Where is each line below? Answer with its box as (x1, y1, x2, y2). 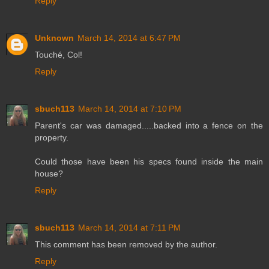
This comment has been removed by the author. (35, 239, 217, 249)
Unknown (35, 32, 74, 43)
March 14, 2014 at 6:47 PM (77, 32, 181, 43)
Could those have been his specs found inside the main (35, 156, 263, 166)
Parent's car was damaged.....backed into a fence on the (35, 120, 263, 130)
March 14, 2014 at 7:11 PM (78, 222, 181, 232)
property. (35, 132, 68, 142)
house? (35, 168, 63, 178)
